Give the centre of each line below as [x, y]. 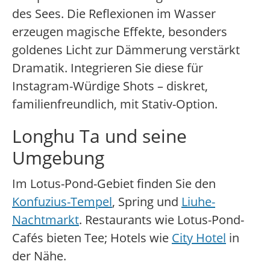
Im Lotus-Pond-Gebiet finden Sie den [114, 184]
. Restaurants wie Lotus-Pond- [162, 220]
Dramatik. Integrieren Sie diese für [108, 68]
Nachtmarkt [46, 220]
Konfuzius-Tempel [62, 202]
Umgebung [58, 158]
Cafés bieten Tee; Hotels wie [92, 238]
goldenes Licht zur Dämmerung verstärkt [126, 50]
